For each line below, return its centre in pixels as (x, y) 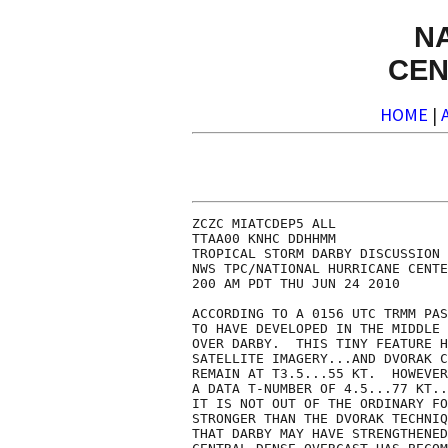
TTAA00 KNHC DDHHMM (264, 239)
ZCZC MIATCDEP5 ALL (264, 224)
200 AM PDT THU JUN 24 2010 (296, 284)
